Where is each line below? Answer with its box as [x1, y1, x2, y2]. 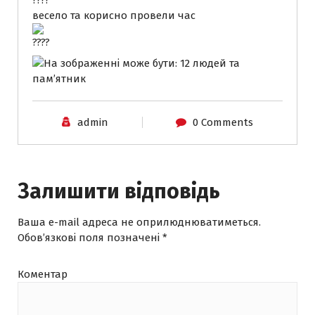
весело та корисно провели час [32, 9, 195, 22]
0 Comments [192, 115, 253, 129]
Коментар [18, 267, 67, 281]
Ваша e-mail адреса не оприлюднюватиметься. [18, 215, 261, 229]
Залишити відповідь [18, 178, 220, 204]
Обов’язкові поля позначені [18, 231, 162, 244]
